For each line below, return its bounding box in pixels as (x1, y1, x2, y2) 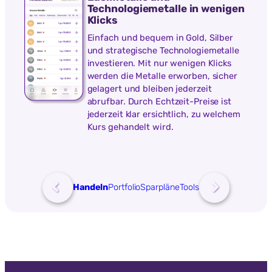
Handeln (72, 182, 109, 193)
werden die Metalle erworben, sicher (87, 70, 237, 81)
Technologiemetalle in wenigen (87, 2, 245, 15)
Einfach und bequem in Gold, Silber (87, 32, 234, 43)
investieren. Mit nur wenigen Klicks (87, 57, 231, 69)
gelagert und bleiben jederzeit (87, 83, 212, 94)
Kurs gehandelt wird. (87, 121, 174, 132)
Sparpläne (140, 182, 180, 193)
